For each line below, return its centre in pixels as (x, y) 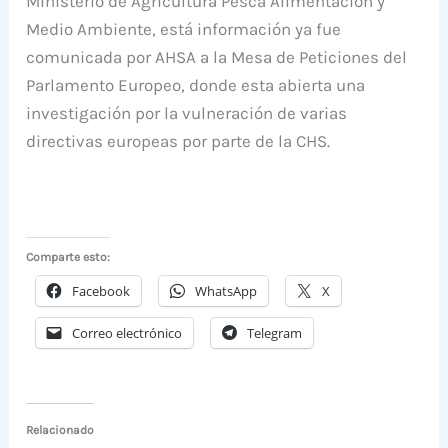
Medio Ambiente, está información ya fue (184, 29)
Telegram (275, 333)
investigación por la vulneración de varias (187, 113)
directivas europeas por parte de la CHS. (178, 141)
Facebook (101, 291)
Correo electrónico (127, 333)
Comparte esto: (68, 257)
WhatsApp (226, 291)
